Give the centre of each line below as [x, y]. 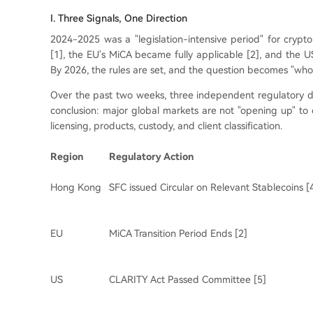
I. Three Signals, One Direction [119, 18]
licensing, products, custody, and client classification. [166, 126]
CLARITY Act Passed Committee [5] [188, 279]
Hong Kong [76, 187]
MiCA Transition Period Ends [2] [178, 233]
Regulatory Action [151, 156]
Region [67, 156]
